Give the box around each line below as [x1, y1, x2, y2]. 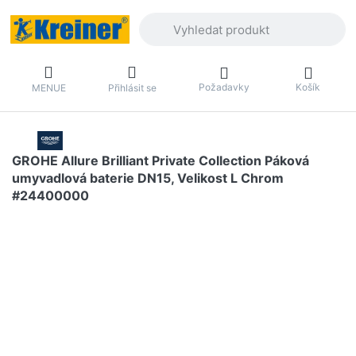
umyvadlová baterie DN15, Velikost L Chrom [12, 170, 284, 187]
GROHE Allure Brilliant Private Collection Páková [12, 153, 309, 169]
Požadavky [198, 80, 250, 93]
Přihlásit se [107, 81, 157, 94]
